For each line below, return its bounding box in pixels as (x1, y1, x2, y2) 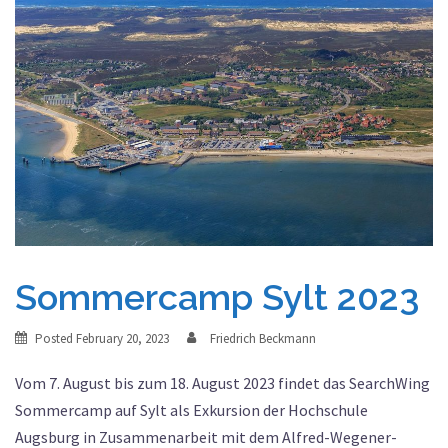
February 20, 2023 (76, 329, 169, 347)
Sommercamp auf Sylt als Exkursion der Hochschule (15, 399, 368, 420)
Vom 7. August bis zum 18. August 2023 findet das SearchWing (15, 372, 430, 393)
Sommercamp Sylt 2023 (15, 275, 419, 318)
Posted (35, 329, 76, 347)
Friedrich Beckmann (210, 329, 316, 347)
